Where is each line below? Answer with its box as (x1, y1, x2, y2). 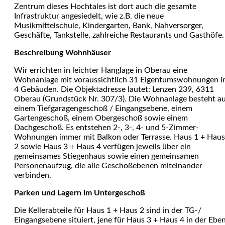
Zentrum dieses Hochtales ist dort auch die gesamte (14, 3, 196, 11)
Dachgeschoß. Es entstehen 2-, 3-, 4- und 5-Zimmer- (14, 124, 199, 132)
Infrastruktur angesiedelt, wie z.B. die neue (14, 12, 164, 20)
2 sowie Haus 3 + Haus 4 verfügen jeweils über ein (14, 143, 191, 151)
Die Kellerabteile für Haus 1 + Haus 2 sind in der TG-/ (14, 206, 201, 214)
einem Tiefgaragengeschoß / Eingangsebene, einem (14, 104, 192, 113)
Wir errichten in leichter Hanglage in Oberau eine (14, 66, 187, 74)
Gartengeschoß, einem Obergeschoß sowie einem (14, 114, 188, 122)
